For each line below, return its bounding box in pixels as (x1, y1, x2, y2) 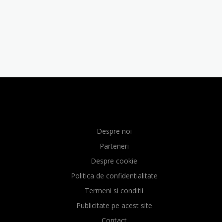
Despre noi (96, 126, 132, 136)
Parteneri (99, 141, 129, 151)
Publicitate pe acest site (76, 201, 152, 211)
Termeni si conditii (85, 186, 143, 196)
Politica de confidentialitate (70, 171, 158, 181)
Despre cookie (91, 156, 137, 166)
